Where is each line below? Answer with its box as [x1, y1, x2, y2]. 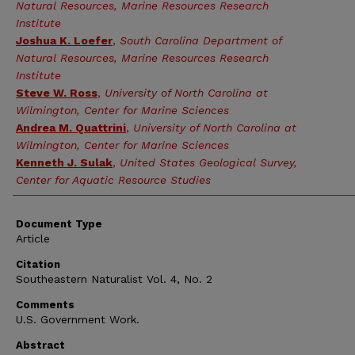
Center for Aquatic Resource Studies [16, 174, 211, 186]
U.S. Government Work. [16, 313, 139, 326]
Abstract [16, 339, 65, 351]
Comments [16, 299, 74, 311]
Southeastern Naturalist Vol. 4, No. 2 [16, 273, 212, 285]
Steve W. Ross [16, 86, 97, 99]
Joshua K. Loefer [16, 34, 113, 47]
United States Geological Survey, [120, 156, 297, 169]
